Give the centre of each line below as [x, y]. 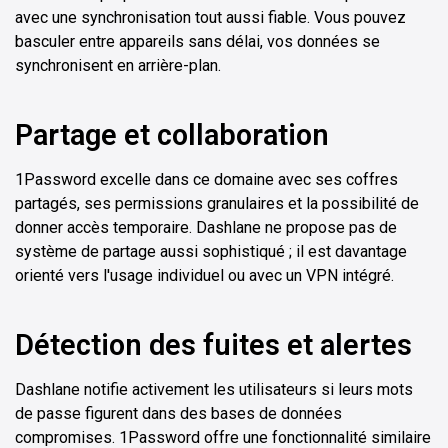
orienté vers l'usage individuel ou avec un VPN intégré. [204, 276]
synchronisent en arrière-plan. [118, 66]
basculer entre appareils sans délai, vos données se [197, 42]
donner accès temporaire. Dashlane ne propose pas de [206, 228]
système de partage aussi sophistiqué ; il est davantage [211, 252]
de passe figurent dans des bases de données [178, 414]
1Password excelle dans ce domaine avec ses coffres [206, 180]
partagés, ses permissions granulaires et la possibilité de [217, 204]
